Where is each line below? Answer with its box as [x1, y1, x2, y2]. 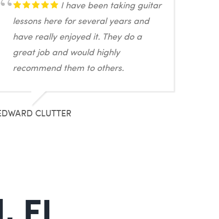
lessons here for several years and [12, 14, 149, 26]
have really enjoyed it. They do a [12, 30, 142, 42]
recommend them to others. [12, 61, 124, 73]
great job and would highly [12, 45, 120, 58]
